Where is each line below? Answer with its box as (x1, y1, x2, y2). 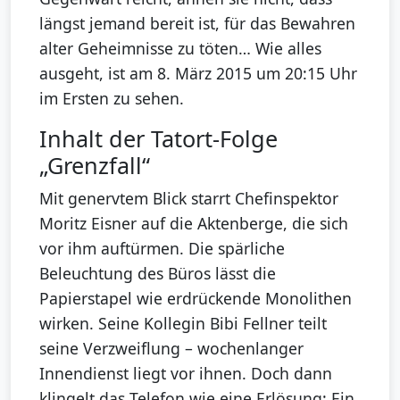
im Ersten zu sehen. (39, 87, 184, 110)
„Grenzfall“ (39, 150, 150, 181)
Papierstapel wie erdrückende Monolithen (39, 287, 352, 310)
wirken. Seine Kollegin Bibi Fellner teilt (39, 312, 327, 335)
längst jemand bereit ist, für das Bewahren (39, 12, 355, 35)
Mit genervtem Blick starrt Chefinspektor (39, 187, 338, 210)
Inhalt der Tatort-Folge (39, 123, 278, 154)
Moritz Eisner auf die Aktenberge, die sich (39, 212, 348, 235)
